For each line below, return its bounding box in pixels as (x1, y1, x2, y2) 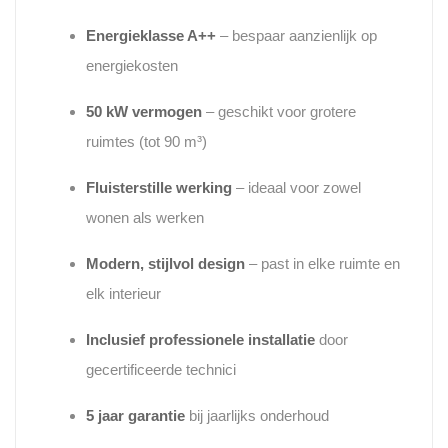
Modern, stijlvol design (86, 255, 245, 273)
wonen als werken (86, 209, 204, 227)
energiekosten (86, 57, 178, 75)
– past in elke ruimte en (245, 255, 400, 273)
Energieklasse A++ (86, 27, 216, 45)
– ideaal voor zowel (232, 179, 361, 197)
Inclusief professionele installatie (86, 331, 315, 349)
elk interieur (86, 285, 161, 303)
